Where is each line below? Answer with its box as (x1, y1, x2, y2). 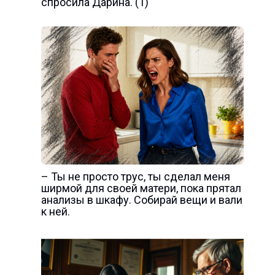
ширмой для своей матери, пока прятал (41, 181, 241, 195)
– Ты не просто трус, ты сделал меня (41, 169, 230, 183)
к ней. (41, 204, 70, 218)
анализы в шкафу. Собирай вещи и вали (41, 193, 242, 206)
